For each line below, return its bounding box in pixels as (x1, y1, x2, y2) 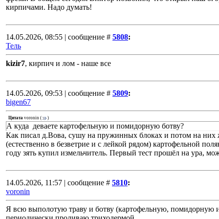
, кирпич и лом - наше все (25, 59, 111, 67)
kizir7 (6, 59, 25, 67)
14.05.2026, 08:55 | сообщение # (6, 33, 110, 41)
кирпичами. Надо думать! (6, 3, 92, 11)
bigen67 (6, 98, 31, 106)
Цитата (8, 115, 23, 121)
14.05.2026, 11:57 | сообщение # (6, 178, 110, 187)
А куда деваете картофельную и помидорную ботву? (6, 122, 184, 130)
